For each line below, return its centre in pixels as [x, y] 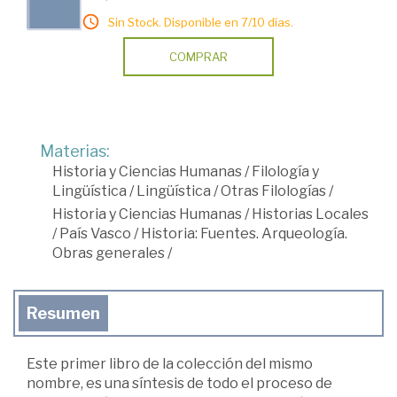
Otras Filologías [273, 191]
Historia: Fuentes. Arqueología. [244, 234]
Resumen [63, 314]
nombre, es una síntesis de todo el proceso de [179, 384]
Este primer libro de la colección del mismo [170, 364]
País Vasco [95, 234]
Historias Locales [310, 214]
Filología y [285, 172]
